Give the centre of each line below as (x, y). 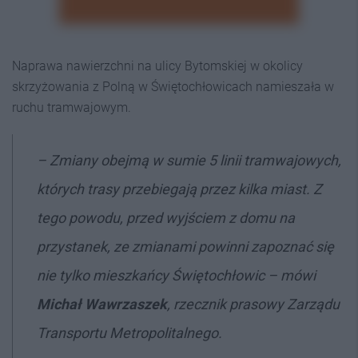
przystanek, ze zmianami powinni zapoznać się (185, 246)
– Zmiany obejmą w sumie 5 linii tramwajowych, (189, 160)
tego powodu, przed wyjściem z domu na (166, 217)
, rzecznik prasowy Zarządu (253, 304)
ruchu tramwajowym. (72, 107)
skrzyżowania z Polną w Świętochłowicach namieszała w (173, 86)
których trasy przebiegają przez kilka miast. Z (179, 189)
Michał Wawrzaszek (102, 304)
